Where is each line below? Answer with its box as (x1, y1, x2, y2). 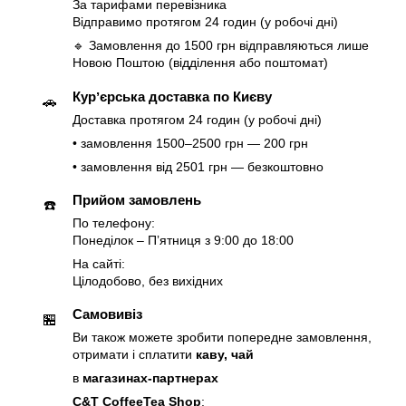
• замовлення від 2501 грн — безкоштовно (72, 159, 324, 174)
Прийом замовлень (72, 191, 201, 208)
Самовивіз (72, 306, 142, 323)
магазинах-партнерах (82, 372, 218, 386)
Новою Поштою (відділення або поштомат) (72, 56, 328, 71)
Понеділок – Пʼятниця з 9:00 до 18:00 (72, 233, 294, 247)
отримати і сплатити (72, 348, 196, 362)
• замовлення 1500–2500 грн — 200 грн (72, 136, 308, 150)
